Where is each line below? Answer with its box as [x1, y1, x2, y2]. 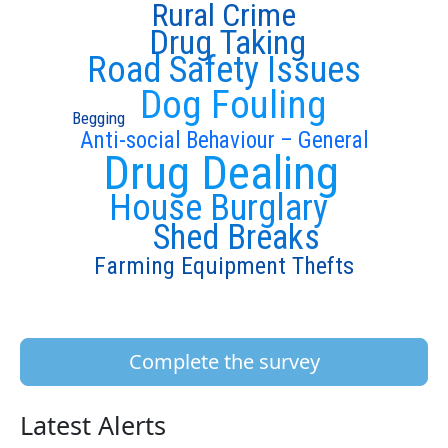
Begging [71, 108, 125, 129]
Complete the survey [128, 347, 320, 375]
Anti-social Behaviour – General [79, 126, 369, 154]
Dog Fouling [139, 82, 327, 129]
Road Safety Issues [87, 48, 361, 91]
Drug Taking [148, 22, 306, 63]
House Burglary [108, 186, 328, 229]
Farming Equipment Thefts [94, 252, 354, 281]
